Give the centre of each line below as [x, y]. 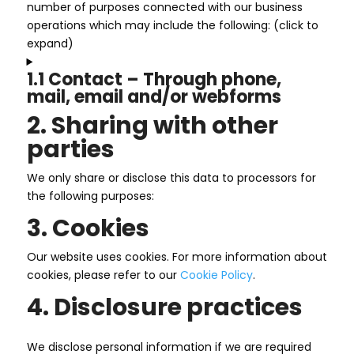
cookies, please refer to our [103, 275]
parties [70, 149]
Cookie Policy [216, 275]
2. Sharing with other [152, 126]
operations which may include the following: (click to [172, 25]
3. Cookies [88, 228]
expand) [50, 43]
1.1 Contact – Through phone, [154, 79]
